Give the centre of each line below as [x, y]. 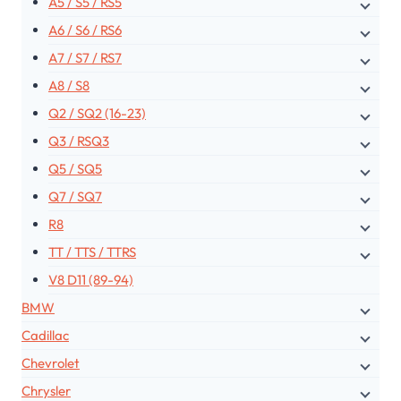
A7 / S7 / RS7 [85, 57]
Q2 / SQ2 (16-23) [97, 113]
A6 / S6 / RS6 [85, 30]
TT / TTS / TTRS [92, 252]
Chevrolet [51, 363]
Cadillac [45, 335]
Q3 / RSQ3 [79, 141]
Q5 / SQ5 [75, 168]
